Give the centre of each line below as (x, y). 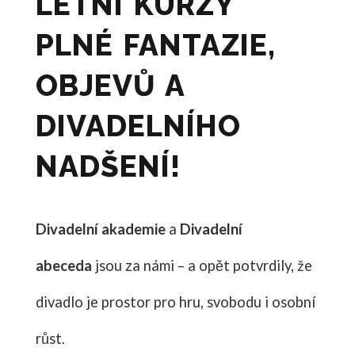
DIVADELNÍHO (138, 126)
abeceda (63, 265)
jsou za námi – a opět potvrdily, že (202, 265)
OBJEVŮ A (110, 85)
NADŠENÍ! (108, 166)
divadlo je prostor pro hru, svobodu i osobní (175, 302)
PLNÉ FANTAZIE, (155, 45)
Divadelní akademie (100, 229)
